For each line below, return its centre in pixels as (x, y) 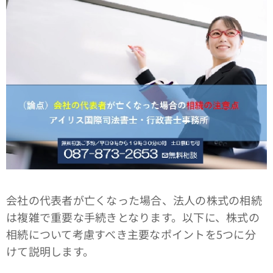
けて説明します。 (50, 251)
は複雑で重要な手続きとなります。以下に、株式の (133, 217)
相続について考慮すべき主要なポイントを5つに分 (131, 234)
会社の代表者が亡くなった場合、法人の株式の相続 (134, 200)
